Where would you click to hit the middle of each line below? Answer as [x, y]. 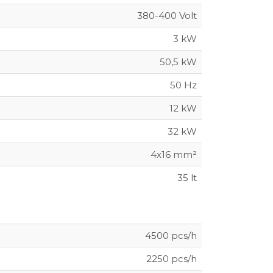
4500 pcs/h [171, 235]
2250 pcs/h [172, 258]
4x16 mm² [174, 154]
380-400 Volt [167, 15]
